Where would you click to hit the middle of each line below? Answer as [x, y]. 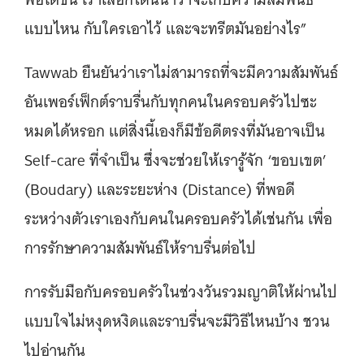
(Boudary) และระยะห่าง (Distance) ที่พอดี [160, 190]
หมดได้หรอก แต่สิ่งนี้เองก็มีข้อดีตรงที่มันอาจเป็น [175, 131]
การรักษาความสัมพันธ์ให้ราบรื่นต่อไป [142, 248]
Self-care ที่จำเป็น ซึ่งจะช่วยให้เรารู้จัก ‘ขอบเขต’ [175, 160]
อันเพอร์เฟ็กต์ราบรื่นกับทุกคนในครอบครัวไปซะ [171, 102]
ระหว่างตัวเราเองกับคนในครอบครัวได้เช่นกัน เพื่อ [178, 219]
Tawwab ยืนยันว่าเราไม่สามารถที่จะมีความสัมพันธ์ [181, 73]
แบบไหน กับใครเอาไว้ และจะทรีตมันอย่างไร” [168, 29]
